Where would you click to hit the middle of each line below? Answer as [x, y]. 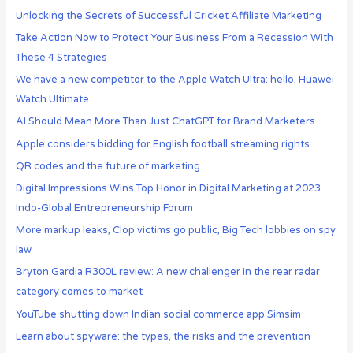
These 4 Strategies [61, 58]
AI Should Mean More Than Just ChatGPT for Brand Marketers [165, 122]
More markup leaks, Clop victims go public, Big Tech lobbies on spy [175, 230]
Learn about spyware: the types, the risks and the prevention [163, 336]
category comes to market [79, 292]
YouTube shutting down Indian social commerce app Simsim [158, 314]
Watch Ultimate [52, 100]
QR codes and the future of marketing [108, 166]
